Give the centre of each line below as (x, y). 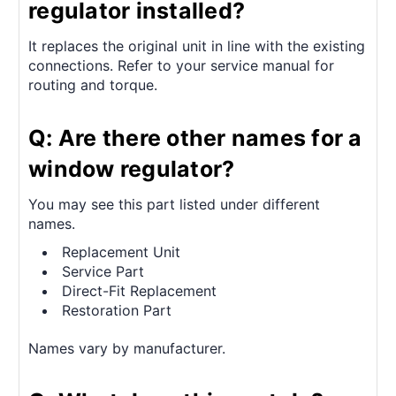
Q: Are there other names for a (195, 138)
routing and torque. (93, 85)
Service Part (103, 271)
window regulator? (132, 169)
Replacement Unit (122, 251)
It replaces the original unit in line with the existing (197, 46)
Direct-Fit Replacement (140, 290)
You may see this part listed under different (174, 204)
